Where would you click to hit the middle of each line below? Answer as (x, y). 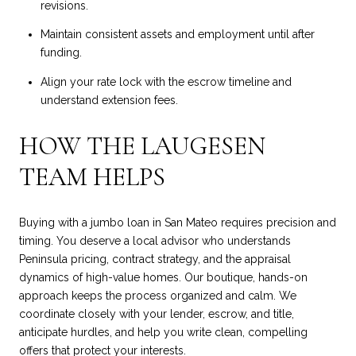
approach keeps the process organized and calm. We (158, 296)
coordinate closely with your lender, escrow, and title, (157, 314)
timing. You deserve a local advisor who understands (155, 241)
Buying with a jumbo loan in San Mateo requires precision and (178, 223)
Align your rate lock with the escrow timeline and (166, 81)
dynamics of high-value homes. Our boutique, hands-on (163, 278)
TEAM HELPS (92, 177)
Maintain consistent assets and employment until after (177, 35)
